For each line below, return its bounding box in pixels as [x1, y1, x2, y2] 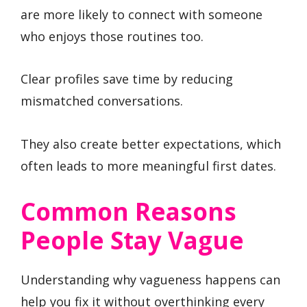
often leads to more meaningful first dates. [21, 157, 276, 174]
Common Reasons [21, 195, 236, 228]
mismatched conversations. [21, 93, 183, 110]
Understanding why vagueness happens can [21, 271, 280, 288]
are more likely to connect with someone [21, 5, 262, 23]
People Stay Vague [21, 224, 244, 257]
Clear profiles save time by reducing [21, 71, 233, 88]
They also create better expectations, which [21, 135, 281, 152]
